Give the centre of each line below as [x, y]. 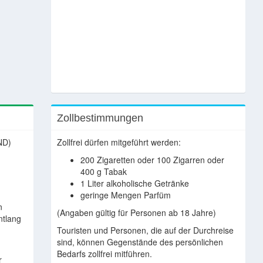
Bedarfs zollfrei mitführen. [104, 254]
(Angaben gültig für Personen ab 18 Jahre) [136, 213]
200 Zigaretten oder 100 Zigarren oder [152, 160]
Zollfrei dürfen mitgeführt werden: [119, 142]
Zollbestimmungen [100, 118]
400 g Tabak [103, 171]
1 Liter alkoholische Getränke [134, 183]
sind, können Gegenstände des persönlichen [140, 242]
